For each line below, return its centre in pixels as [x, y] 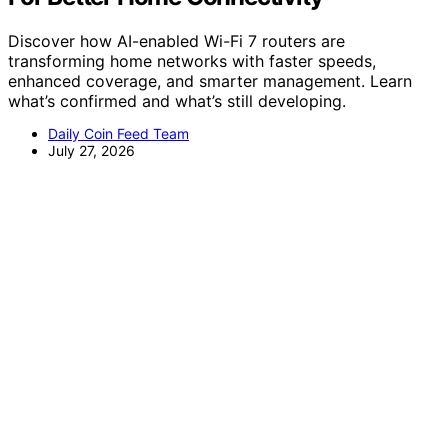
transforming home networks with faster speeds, [192, 60]
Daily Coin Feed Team [118, 133]
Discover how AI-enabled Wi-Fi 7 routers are [176, 40]
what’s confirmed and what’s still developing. [177, 100]
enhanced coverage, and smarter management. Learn [210, 80]
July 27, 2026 [91, 150]
